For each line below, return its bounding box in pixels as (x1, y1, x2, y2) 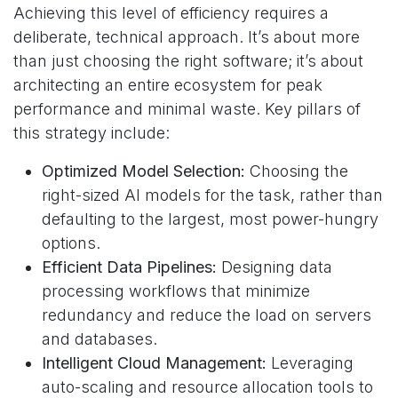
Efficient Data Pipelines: (42, 258, 217, 277)
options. (42, 234, 100, 253)
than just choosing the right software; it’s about (13, 52, 363, 71)
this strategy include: (13, 123, 170, 143)
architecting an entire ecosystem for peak (13, 76, 322, 95)
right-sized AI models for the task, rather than (42, 186, 383, 205)
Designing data (217, 258, 332, 277)
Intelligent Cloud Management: (42, 354, 267, 373)
